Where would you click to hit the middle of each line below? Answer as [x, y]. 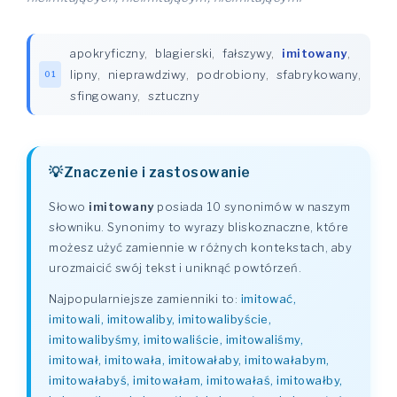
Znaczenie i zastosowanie [157, 172]
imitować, [268, 299]
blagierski [183, 53]
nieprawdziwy [147, 74]
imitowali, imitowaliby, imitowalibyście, [160, 319]
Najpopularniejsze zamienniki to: [145, 299]
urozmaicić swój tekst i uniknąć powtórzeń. [175, 268]
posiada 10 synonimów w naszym [252, 206]
